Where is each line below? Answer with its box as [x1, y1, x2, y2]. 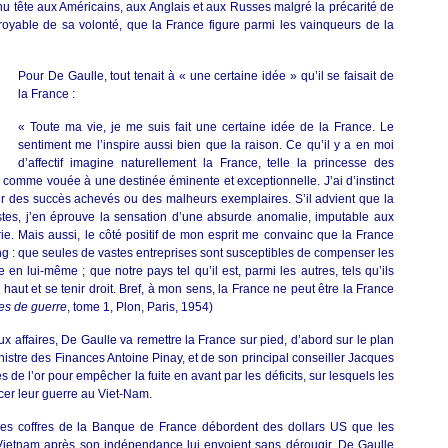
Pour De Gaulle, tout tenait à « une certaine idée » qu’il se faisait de [18, 69, 394, 83]
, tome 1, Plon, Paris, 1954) [67, 300, 213, 314]
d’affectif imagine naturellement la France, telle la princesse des [18, 156, 394, 170]
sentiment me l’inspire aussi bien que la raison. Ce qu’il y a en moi [18, 138, 394, 152]
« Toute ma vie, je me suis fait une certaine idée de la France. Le [18, 120, 394, 134]
